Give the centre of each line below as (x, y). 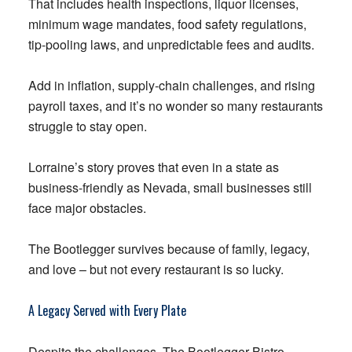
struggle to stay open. (87, 126)
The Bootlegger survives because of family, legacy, (169, 248)
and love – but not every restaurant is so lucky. (156, 269)
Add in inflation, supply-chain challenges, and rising (171, 85)
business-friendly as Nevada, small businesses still (170, 187)
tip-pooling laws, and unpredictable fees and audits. (171, 44)
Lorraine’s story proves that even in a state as (153, 167)
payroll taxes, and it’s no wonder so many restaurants (175, 105)
